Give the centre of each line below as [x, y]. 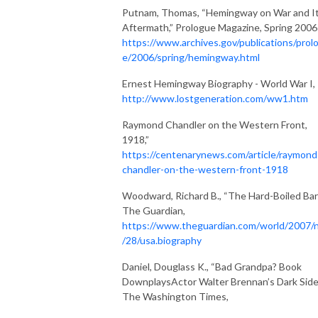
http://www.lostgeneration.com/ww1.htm [215, 98]
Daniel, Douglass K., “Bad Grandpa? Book [212, 266]
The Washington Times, [176, 296]
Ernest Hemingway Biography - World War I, [219, 83]
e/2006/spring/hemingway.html [191, 57]
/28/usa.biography [162, 240]
